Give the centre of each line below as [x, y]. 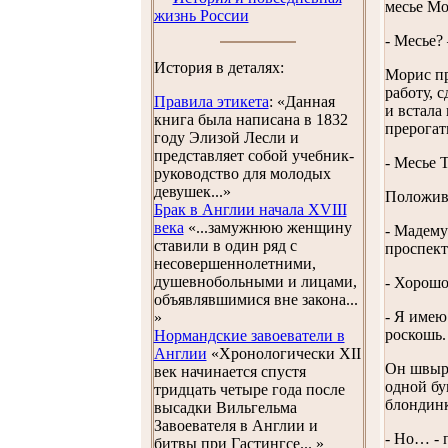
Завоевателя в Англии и [235, 425]
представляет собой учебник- [253, 155]
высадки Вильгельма [225, 407]
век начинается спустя [229, 371]
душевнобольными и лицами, [255, 281]
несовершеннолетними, [234, 263]
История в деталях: [218, 67]
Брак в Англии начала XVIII [250, 209]
